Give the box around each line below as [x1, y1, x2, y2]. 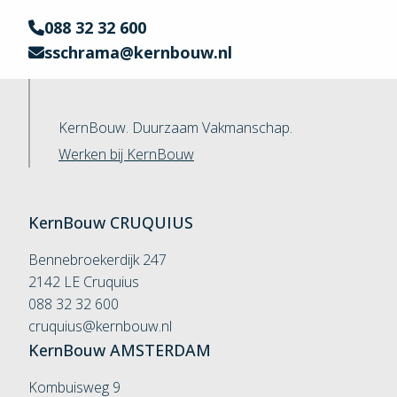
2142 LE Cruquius [28, 272, 139, 292]
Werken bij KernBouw [58, 144, 194, 164]
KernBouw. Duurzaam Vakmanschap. [58, 118, 292, 137]
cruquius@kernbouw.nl [28, 316, 172, 336]
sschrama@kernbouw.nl [44, 42, 232, 63]
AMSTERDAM [105, 339, 211, 361]
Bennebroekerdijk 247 [28, 250, 167, 269]
